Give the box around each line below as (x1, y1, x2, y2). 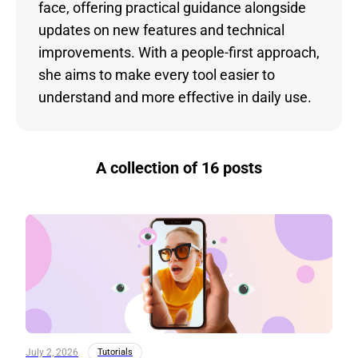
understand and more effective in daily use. (38, 89, 312, 105)
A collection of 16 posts (96, 158, 262, 177)
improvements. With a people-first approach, (38, 44, 320, 61)
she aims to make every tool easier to (38, 66, 275, 83)
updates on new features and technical (38, 22, 284, 38)
